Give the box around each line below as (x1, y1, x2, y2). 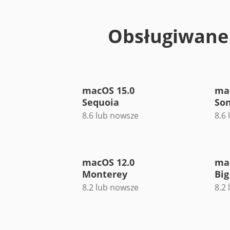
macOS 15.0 (82, 84, 135, 97)
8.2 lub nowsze (82, 181, 139, 193)
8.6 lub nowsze (82, 109, 139, 121)
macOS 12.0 (82, 156, 135, 168)
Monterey (82, 167, 127, 180)
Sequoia (82, 95, 119, 108)
